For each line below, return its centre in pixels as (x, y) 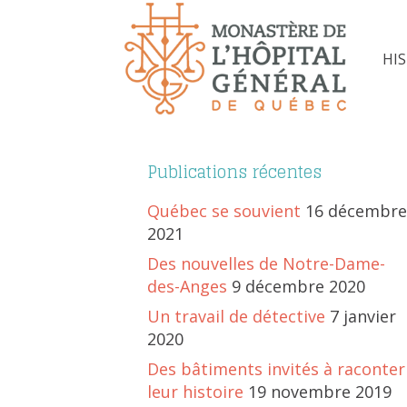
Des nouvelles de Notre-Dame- (266, 264)
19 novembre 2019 (320, 392)
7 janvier (363, 317)
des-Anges (187, 287)
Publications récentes (234, 172)
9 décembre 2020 (298, 287)
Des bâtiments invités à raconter (276, 369)
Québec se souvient (224, 211)
